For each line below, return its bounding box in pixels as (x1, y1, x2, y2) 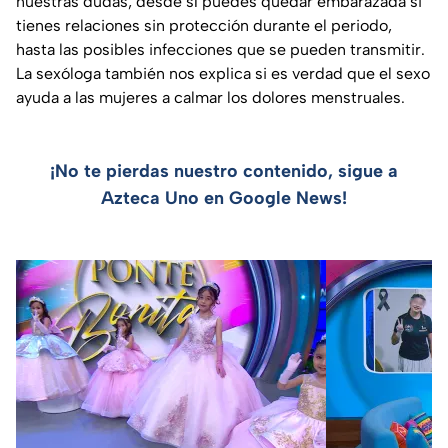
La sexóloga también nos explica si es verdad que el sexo (16, 63, 430, 83)
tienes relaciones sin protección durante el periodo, (16, 15, 392, 35)
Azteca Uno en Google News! (101, 186, 347, 209)
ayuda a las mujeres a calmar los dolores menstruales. (16, 87, 405, 107)
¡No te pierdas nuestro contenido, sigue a (50, 159, 398, 182)
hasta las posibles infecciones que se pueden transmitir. (16, 39, 425, 59)
